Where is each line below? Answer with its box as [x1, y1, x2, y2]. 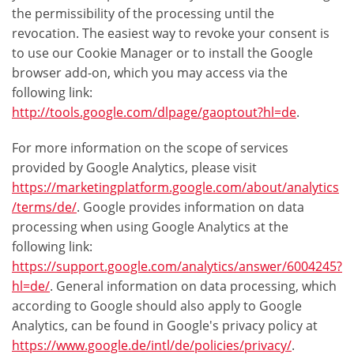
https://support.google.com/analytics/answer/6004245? [12, 258, 342, 276]
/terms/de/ [12, 198, 77, 217]
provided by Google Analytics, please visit [12, 159, 257, 177]
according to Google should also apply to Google [12, 297, 302, 315]
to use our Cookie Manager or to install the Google [12, 44, 313, 62]
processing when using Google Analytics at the [12, 218, 288, 236]
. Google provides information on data [77, 198, 304, 217]
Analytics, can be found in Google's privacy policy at [12, 317, 318, 335]
